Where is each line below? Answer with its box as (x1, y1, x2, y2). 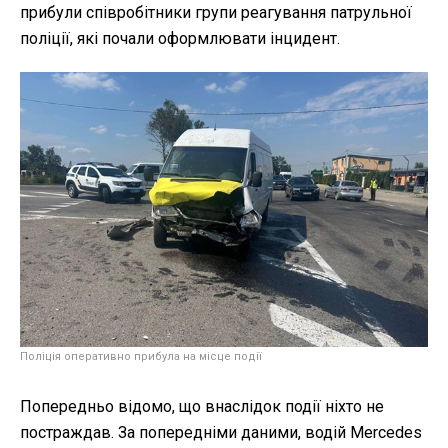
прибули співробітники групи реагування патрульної (20, 3, 412, 23)
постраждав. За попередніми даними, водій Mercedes (20, 422, 422, 442)
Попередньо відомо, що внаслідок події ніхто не (20, 396, 384, 416)
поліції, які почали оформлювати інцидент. (20, 29, 340, 49)
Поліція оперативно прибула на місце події (20, 349, 262, 363)
